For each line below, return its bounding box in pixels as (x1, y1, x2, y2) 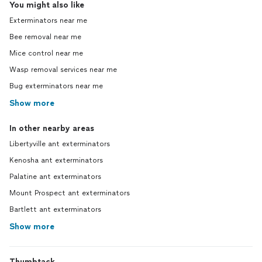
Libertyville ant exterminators (9, 140, 110, 149)
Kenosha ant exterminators (9, 156, 103, 165)
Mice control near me (9, 49, 83, 58)
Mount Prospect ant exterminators (9, 189, 130, 198)
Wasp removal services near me (9, 65, 117, 74)
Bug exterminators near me (9, 82, 103, 91)
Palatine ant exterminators (9, 173, 101, 181)
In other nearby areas (9, 123, 94, 134)
